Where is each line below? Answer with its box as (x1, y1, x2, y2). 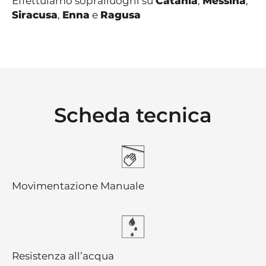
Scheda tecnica (54, 102, 212, 128)
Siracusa (12, 8, 58, 21)
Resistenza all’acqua (12, 249, 114, 262)
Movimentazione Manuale (12, 179, 144, 192)
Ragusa (100, 8, 141, 21)
